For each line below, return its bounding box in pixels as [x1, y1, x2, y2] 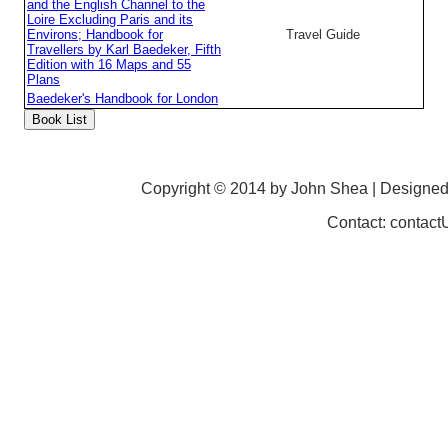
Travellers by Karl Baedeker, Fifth [27, 41, 221, 57]
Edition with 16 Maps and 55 [27, 56, 191, 72]
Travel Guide [286, 26, 361, 42]
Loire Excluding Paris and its [27, 11, 193, 27]
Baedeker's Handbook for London [27, 90, 218, 106]
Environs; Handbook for [27, 26, 163, 42]
